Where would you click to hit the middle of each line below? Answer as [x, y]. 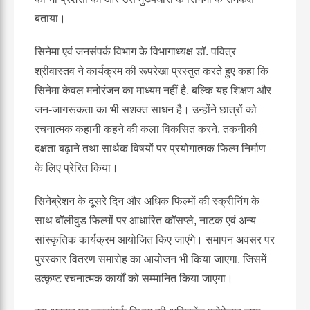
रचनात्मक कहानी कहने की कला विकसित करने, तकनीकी [146, 129]
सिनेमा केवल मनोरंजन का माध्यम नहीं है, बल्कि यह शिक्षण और [153, 90]
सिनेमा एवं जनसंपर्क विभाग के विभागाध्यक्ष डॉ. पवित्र [135, 51]
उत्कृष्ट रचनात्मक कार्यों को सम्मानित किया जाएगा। [134, 278]
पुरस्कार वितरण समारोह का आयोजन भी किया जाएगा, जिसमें [151, 259]
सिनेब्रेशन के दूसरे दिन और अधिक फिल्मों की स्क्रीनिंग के [147, 201]
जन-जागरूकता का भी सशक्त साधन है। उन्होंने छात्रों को [146, 109]
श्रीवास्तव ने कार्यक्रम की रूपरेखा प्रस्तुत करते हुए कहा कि [152, 71]
